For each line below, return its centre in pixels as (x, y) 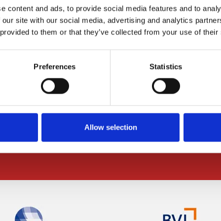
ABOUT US (45, 38)
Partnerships (67, 135)
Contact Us (63, 64)
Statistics (166, 67)
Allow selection (110, 127)
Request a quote (73, 82)
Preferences (55, 67)
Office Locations (73, 100)
